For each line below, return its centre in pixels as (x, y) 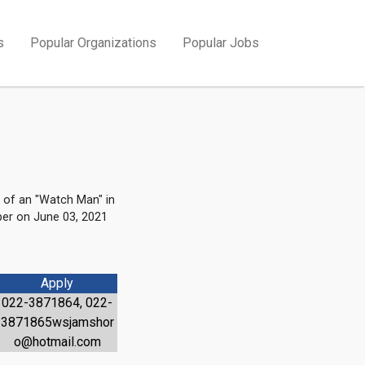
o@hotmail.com (57, 342)
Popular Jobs (221, 43)
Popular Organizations (93, 43)
